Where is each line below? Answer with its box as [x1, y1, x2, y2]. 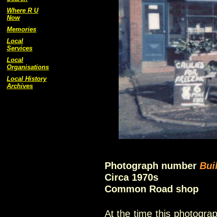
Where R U [7, 7, 38, 14]
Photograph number [104, 160, 200, 171]
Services [7, 45, 32, 52]
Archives [7, 82, 33, 90]
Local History [7, 75, 46, 82]
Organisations [7, 63, 49, 71]
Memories [7, 26, 36, 33]
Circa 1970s [104, 171, 158, 183]
